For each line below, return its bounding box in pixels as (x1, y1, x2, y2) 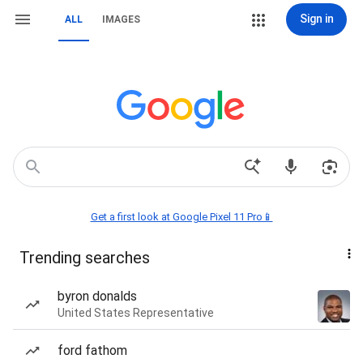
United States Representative (58, 306, 214, 319)
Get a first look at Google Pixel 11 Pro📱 (90, 211, 273, 223)
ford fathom (58, 343, 127, 358)
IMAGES (102, 14, 140, 25)
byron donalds (58, 288, 137, 304)
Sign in (299, 12, 334, 25)
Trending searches (19, 248, 150, 267)
